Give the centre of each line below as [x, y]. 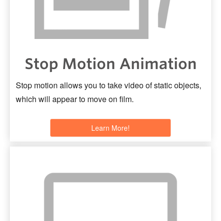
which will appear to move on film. [75, 99]
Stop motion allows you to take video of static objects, [109, 85]
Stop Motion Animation [110, 64]
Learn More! [110, 128]
